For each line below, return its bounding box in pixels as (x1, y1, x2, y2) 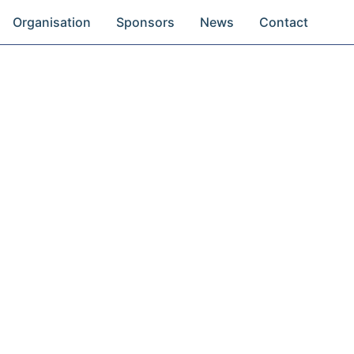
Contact (259, 14, 309, 30)
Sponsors (116, 14, 175, 30)
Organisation (13, 14, 92, 30)
